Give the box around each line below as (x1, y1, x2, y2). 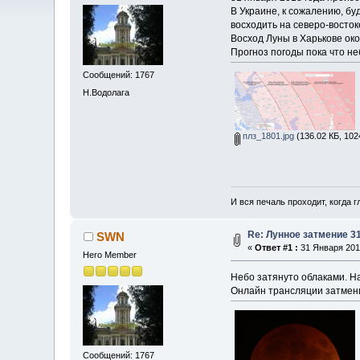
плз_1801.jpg (240, 130, 295, 141)
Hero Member (83, 250, 137, 260)
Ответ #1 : (255, 243, 299, 253)
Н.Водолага (83, 87, 130, 97)
